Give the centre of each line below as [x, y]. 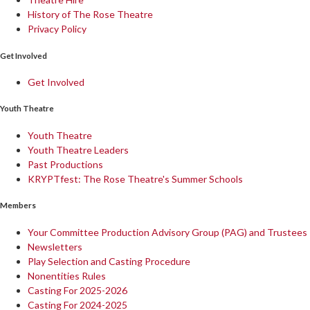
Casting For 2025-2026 [77, 290]
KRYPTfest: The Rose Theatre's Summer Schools [135, 179]
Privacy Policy [57, 29]
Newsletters [55, 246]
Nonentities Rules [67, 275]
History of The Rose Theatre [90, 15]
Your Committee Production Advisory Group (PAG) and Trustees [167, 232]
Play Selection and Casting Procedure [109, 261]
